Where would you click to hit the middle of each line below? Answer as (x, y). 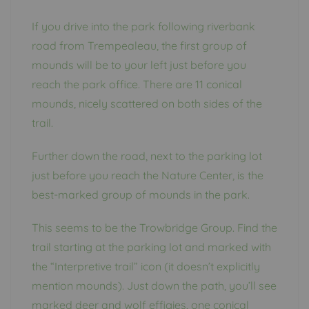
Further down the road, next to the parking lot (147, 156)
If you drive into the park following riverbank (143, 26)
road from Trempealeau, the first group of (139, 45)
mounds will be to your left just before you (139, 64)
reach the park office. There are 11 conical (137, 84)
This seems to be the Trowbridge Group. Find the (154, 227)
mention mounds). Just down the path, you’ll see (154, 285)
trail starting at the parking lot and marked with (151, 247)
